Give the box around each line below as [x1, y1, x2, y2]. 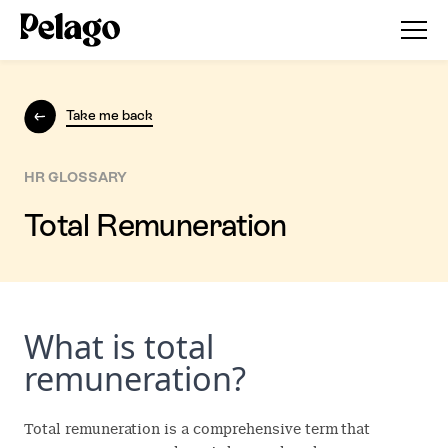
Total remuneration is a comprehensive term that [24, 419, 371, 438]
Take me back [66, 107, 153, 124]
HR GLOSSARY [24, 168, 127, 185]
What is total [24, 323, 214, 368]
